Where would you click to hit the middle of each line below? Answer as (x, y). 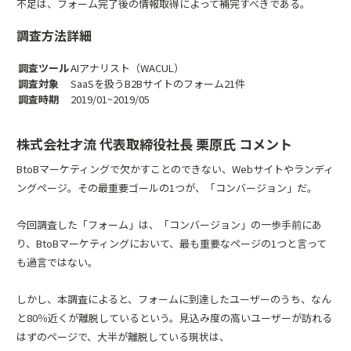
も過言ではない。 (57, 262)
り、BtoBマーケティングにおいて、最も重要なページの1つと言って (172, 243)
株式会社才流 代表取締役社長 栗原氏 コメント (154, 144)
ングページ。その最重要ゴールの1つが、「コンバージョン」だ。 (167, 188)
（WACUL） (157, 68)
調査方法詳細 (54, 35)
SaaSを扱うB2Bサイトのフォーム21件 (158, 83)
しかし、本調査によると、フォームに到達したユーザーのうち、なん (174, 299)
